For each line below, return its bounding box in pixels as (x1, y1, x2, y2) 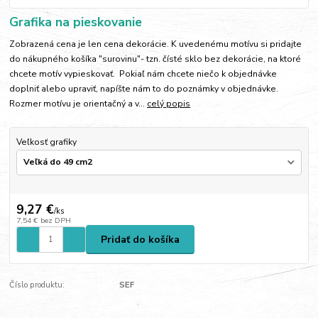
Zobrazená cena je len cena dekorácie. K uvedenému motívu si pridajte (9, 38, 302, 50)
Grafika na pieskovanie (9, 13, 143, 31)
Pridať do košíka (101, 232, 180, 246)
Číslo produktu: (9, 279, 65, 290)
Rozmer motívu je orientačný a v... (9, 98, 148, 110)
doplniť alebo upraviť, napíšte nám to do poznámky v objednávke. (9, 83, 279, 95)
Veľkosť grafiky (16, 136, 77, 148)
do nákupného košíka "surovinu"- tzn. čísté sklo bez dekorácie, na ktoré (9, 53, 302, 65)
